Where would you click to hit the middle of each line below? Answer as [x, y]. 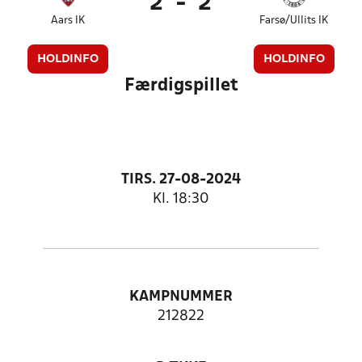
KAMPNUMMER [181, 297]
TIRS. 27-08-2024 [181, 180]
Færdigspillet [181, 86]
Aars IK [68, 21]
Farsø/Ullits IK [294, 21]
